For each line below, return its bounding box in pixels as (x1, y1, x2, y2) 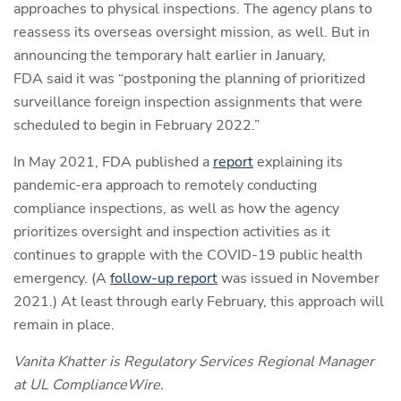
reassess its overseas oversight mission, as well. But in (13, 22, 370, 43)
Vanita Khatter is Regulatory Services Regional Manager (13, 352, 374, 372)
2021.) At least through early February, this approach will (13, 292, 384, 312)
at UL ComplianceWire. (13, 375, 164, 396)
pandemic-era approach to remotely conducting (13, 175, 317, 196)
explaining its (253, 152, 343, 173)
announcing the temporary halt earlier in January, (13, 46, 326, 66)
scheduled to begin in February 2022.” (13, 115, 260, 136)
